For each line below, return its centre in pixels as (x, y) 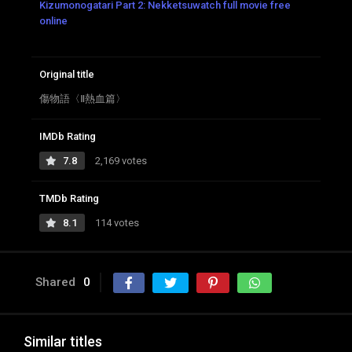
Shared (55, 282)
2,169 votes (120, 161)
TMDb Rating (69, 199)
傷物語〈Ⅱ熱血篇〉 (82, 99)
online (53, 21)
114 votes (116, 223)
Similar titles (63, 342)
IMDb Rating (68, 137)
